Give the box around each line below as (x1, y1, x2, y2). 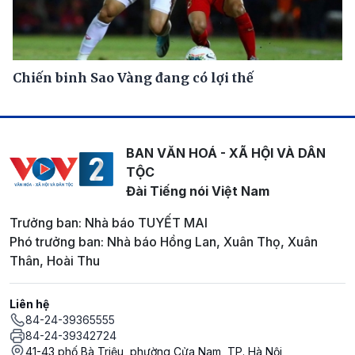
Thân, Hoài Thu (10, 252, 100, 269)
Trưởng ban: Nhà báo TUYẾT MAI (10, 214, 208, 231)
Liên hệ (10, 296, 49, 311)
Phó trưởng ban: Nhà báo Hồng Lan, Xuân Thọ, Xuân (10, 233, 318, 250)
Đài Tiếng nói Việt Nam (125, 182, 269, 199)
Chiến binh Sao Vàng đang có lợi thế (13, 69, 254, 86)
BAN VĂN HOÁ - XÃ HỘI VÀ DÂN (125, 144, 326, 161)
